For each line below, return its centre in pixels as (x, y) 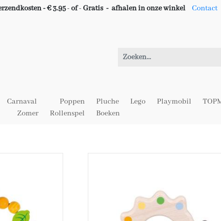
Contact (205, 8)
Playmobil (174, 102)
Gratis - (96, 8)
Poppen (72, 102)
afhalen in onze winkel (149, 8)
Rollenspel (67, 113)
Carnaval (22, 102)
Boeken (108, 113)
